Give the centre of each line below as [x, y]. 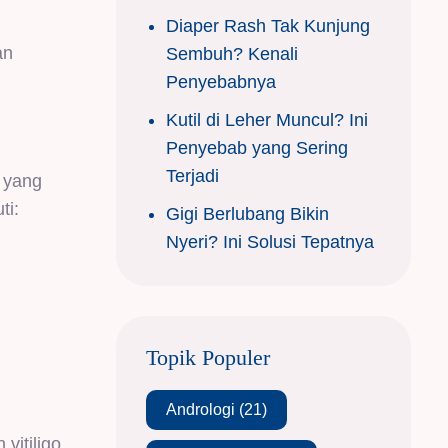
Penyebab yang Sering [257, 147]
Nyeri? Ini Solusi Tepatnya [270, 241]
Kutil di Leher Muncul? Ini [267, 119]
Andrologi [200, 409]
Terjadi [192, 175]
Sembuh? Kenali [232, 53]
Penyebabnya [221, 81]
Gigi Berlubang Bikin [247, 213]
